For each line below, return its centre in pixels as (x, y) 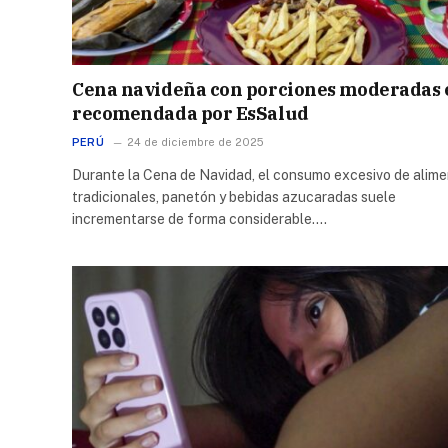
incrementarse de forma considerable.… (199, 218)
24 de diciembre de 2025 (195, 141)
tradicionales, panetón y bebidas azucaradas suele (234, 196)
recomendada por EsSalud (190, 113)
